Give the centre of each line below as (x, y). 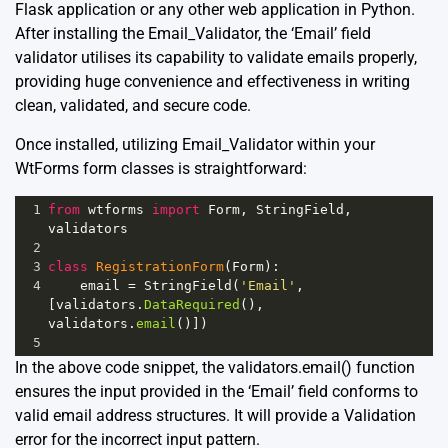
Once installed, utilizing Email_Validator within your (195, 144)
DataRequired (192, 304)
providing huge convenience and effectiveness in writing (212, 81)
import (176, 209)
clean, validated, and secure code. (133, 105)
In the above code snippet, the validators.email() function (215, 367)
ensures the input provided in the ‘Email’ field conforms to (216, 391)
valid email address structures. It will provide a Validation (215, 415)
